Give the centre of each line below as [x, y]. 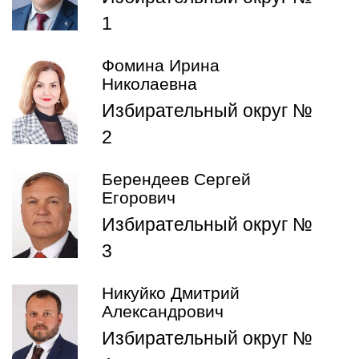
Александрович [163, 312]
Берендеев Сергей [176, 179]
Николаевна [149, 84]
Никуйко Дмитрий [171, 293]
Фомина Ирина [161, 66]
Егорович [139, 198]
